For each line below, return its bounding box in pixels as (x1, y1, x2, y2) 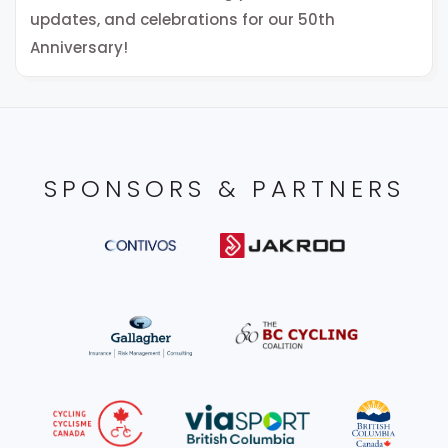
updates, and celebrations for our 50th (30, 8, 335, 30)
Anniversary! (30, 36, 128, 58)
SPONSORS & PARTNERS (43, 172, 405, 206)
